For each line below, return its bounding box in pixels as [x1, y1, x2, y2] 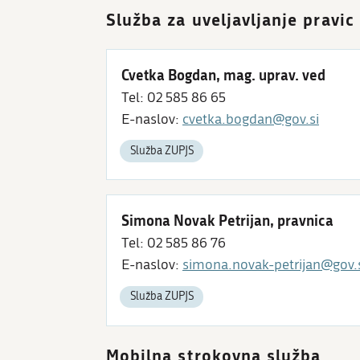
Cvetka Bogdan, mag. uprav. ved [121, 63, 325, 85]
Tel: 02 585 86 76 [121, 235, 226, 252]
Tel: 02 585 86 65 [121, 88, 226, 106]
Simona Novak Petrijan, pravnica [121, 210, 333, 231]
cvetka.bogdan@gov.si [182, 110, 319, 128]
